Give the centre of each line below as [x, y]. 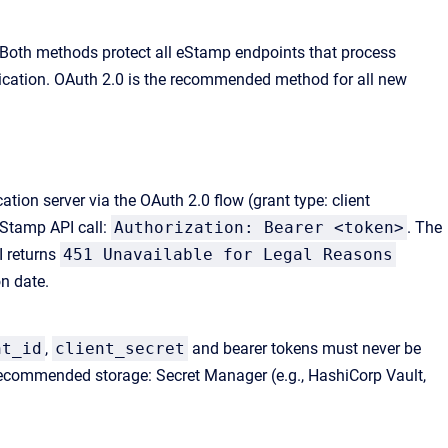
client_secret [120, 349]
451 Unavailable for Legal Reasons [228, 254]
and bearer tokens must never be [304, 349]
